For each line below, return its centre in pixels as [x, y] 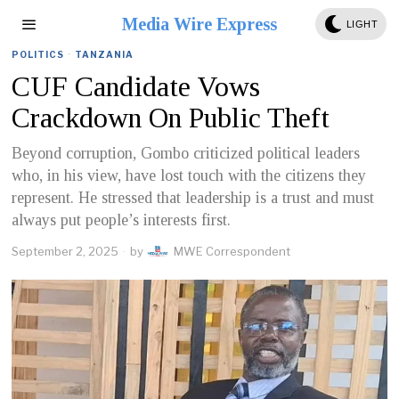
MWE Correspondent [232, 251]
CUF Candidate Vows [136, 86]
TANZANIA [105, 54]
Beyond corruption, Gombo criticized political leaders [186, 153]
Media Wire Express [199, 24]
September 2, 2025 [65, 251]
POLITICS [38, 54]
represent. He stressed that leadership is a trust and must [193, 198]
